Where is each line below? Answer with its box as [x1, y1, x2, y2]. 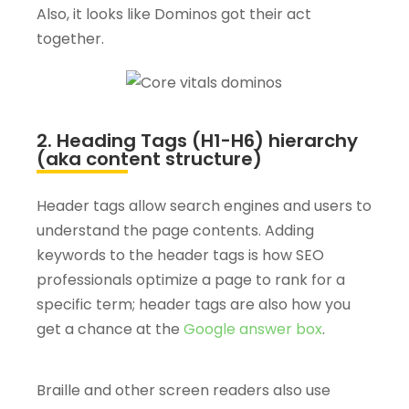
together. [37, 28, 104, 50]
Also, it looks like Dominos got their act [37, 4, 311, 26]
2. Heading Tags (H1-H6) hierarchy [37, 128, 358, 154]
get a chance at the [37, 319, 184, 341]
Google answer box [184, 319, 322, 341]
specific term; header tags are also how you [37, 294, 351, 316]
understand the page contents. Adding [37, 220, 314, 242]
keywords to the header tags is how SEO [37, 245, 324, 267]
